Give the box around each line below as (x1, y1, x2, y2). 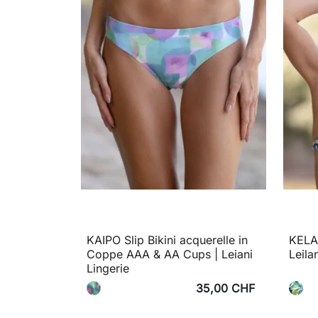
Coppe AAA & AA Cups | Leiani (87, 247, 253, 262)
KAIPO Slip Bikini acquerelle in (87, 233, 248, 248)
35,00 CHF (196, 281, 255, 296)
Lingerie (87, 261, 129, 276)
